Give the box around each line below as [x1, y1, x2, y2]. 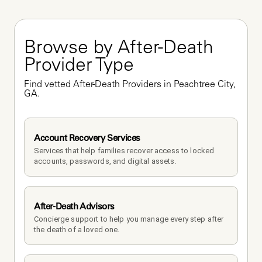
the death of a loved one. [34, 225, 122, 234]
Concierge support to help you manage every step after [34, 214, 224, 223]
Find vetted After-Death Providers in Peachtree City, [24, 80, 236, 89]
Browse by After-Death [24, 39, 213, 58]
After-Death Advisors [34, 200, 115, 212]
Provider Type [24, 57, 134, 76]
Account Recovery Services [34, 132, 140, 143]
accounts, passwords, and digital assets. [34, 156, 177, 166]
